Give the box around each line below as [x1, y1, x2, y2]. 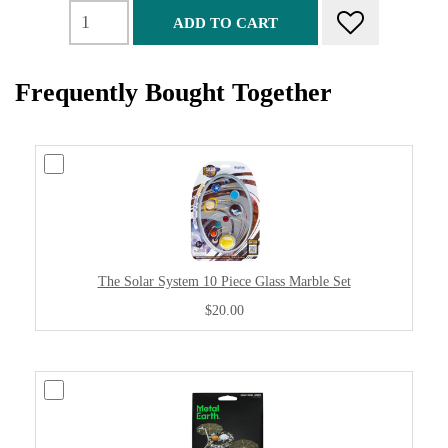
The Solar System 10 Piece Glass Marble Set [97, 273, 351, 289]
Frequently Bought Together [15, 78, 332, 107]
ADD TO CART [173, 14, 278, 31]
